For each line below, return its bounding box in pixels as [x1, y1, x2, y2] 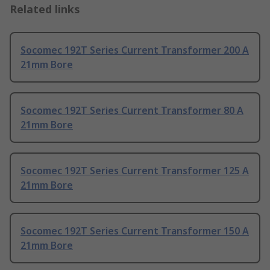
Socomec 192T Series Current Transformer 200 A [20, 43, 249, 57]
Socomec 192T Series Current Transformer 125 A [20, 164, 249, 178]
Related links [10, 2, 80, 17]
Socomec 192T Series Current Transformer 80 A [20, 104, 243, 118]
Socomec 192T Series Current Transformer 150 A [20, 224, 249, 238]
